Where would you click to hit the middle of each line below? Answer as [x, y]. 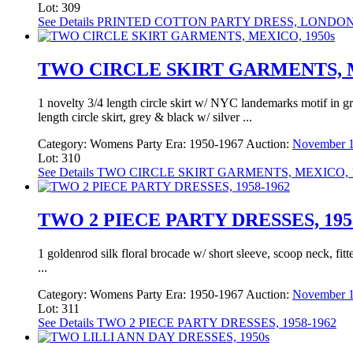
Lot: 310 [59, 158]
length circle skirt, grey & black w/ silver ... [145, 117]
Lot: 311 [59, 308]
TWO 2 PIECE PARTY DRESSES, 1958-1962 [215, 322]
